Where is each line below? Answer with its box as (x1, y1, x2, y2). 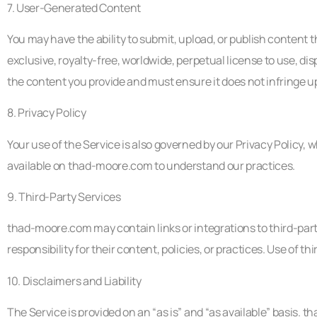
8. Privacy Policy (7, 105, 86, 121)
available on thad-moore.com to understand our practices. (7, 157, 296, 173)
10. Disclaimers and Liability (7, 272, 142, 289)
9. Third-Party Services (7, 189, 121, 205)
